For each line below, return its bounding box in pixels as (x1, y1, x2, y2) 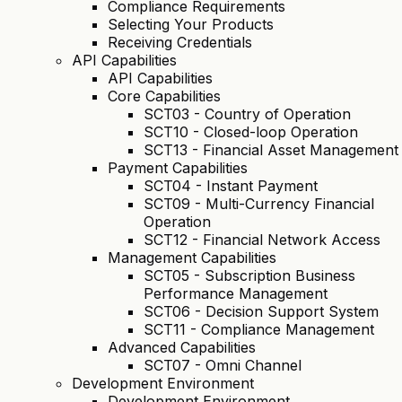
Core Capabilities (108, 87, 221, 105)
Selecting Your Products (108, 15, 274, 33)
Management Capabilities (108, 249, 276, 267)
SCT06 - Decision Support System (144, 302, 379, 320)
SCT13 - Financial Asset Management (144, 141, 398, 159)
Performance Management (144, 284, 328, 302)
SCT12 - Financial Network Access (144, 231, 380, 249)
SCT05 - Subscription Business (144, 267, 355, 284)
